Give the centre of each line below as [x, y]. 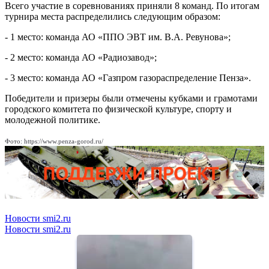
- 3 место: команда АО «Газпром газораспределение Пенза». [128, 78]
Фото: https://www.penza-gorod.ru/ [54, 141]
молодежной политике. [53, 120]
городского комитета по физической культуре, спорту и [118, 109]
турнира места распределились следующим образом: [113, 17]
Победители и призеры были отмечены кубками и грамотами [131, 98]
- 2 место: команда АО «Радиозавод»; [81, 58]
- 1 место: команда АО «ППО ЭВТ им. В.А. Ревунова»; [118, 37]
